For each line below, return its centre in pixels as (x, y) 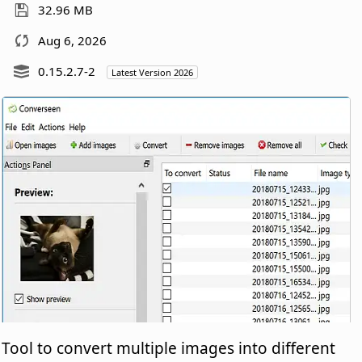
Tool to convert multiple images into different (169, 348)
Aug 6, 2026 (73, 40)
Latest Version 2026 (153, 72)
